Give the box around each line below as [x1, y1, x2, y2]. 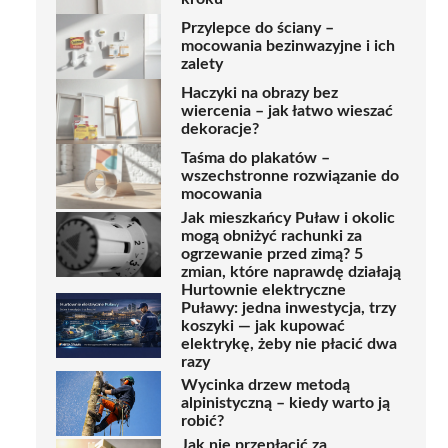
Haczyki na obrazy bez [181, 85, 338, 102]
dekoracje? [181, 121, 259, 138]
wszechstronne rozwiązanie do [181, 168, 399, 185]
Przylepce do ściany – [181, 20, 334, 37]
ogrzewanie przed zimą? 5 [181, 245, 363, 262]
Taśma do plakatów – [181, 150, 330, 167]
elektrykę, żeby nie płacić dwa [181, 335, 397, 352]
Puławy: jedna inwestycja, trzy [181, 299, 396, 316]
